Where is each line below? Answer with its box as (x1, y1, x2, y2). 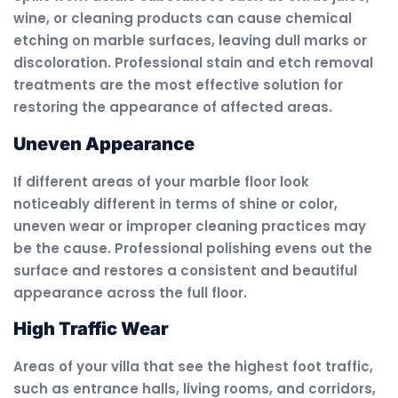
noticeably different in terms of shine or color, (13, 194, 338, 213)
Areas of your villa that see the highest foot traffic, (13, 357, 373, 377)
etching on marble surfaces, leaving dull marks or (13, 31, 367, 51)
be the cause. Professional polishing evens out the (13, 238, 372, 258)
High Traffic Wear (13, 318, 169, 340)
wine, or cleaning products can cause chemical (13, 9, 352, 28)
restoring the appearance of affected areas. (13, 98, 332, 117)
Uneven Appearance (13, 132, 195, 155)
